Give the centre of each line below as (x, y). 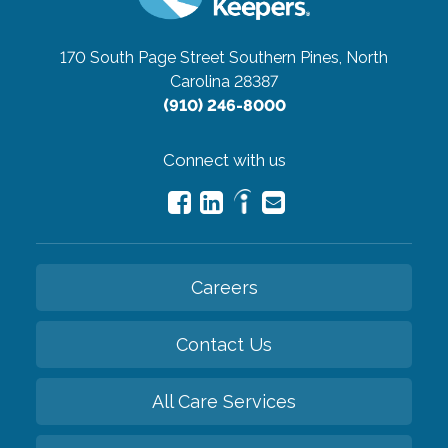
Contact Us (224, 344)
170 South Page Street (142, 57)
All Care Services (224, 401)
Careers (224, 287)
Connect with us (224, 159)
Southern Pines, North (308, 57)
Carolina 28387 (224, 81)
